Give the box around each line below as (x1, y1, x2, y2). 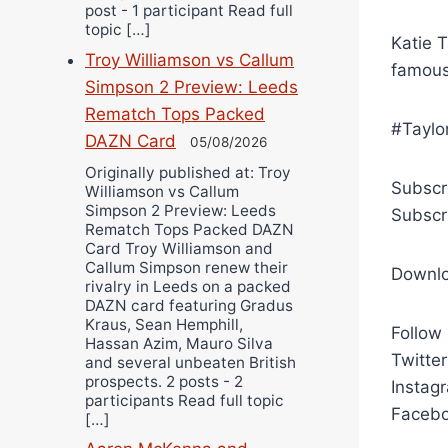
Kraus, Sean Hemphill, (85, 314, 243, 334)
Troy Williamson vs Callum (85, 50, 294, 71)
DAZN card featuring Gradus (85, 295, 293, 315)
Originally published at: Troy (85, 162, 291, 182)
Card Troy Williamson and (85, 238, 273, 258)
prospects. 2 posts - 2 (85, 371, 243, 391)
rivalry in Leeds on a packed (85, 276, 291, 296)
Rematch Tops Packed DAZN (85, 219, 294, 239)
